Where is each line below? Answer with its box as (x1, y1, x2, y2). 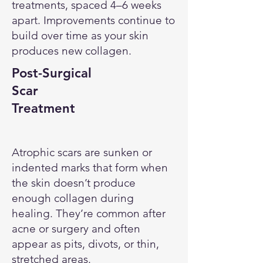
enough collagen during (12, 191, 134, 205)
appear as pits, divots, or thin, (12, 237, 159, 251)
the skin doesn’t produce (12, 176, 136, 190)
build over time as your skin (12, 29, 149, 42)
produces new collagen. (12, 44, 131, 58)
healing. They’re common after (12, 207, 166, 220)
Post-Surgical (12, 65, 92, 81)
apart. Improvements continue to (12, 14, 175, 27)
